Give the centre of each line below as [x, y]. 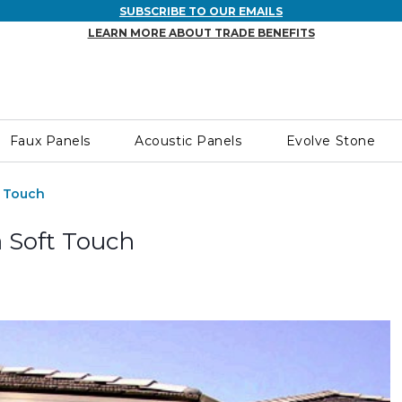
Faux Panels [50, 141]
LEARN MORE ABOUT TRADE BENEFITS [201, 33]
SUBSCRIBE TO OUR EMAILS [201, 11]
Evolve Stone [331, 141]
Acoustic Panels [188, 141]
